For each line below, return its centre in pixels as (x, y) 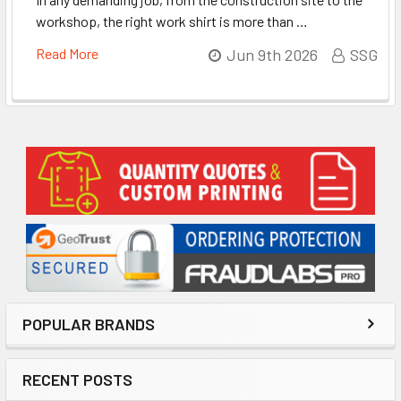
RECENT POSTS (77, 379)
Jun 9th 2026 (272, 54)
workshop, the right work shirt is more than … (172, 21)
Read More (67, 53)
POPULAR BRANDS (89, 324)
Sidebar (66, 177)
